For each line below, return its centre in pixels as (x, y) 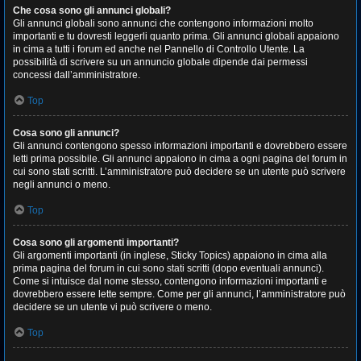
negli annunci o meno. (62, 185)
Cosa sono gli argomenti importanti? (96, 243)
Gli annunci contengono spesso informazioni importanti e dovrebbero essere (180, 146)
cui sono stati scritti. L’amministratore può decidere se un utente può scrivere (179, 172)
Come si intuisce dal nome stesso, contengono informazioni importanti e (170, 281)
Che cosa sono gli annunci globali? (92, 10)
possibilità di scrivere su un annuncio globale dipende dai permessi (160, 62)
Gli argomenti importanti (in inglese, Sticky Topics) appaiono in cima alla (170, 255)
